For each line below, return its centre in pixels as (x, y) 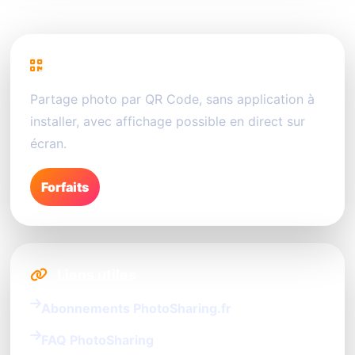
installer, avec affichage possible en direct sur (168, 122)
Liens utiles (95, 275)
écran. (48, 144)
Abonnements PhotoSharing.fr (136, 309)
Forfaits (65, 187)
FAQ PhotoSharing (97, 340)
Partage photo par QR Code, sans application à (172, 99)
